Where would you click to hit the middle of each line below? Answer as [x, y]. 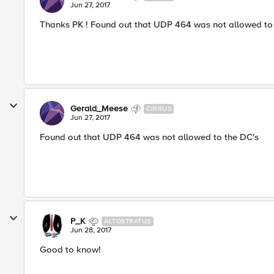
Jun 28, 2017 [91, 230]
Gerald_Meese [99, 109]
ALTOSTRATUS [128, 221]
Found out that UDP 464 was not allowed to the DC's [149, 137]
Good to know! [70, 250]
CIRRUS [159, 109]
